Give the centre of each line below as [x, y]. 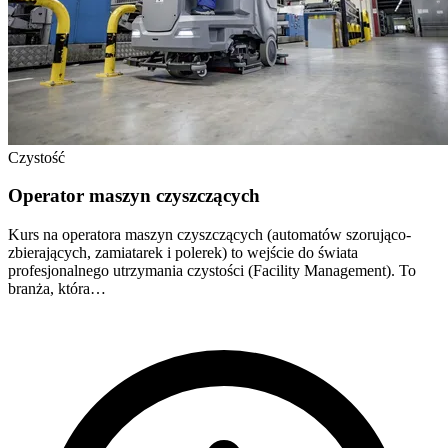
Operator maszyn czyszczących [134, 196]
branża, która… [57, 288]
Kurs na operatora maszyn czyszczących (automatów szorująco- [209, 234]
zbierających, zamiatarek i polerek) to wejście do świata [183, 252]
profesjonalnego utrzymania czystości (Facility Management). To [212, 270]
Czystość [36, 157]
